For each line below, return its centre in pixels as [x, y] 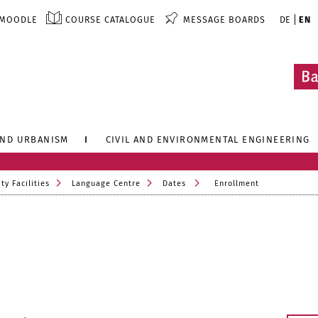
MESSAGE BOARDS [224, 20]
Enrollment [237, 183]
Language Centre [106, 183]
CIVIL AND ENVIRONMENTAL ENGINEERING [208, 139]
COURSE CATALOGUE [110, 20]
